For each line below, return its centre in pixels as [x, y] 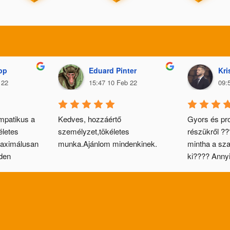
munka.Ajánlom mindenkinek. [108, 143]
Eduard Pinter [113, 70]
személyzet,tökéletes [94, 131]
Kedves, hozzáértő [90, 119]
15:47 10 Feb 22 [113, 82]
